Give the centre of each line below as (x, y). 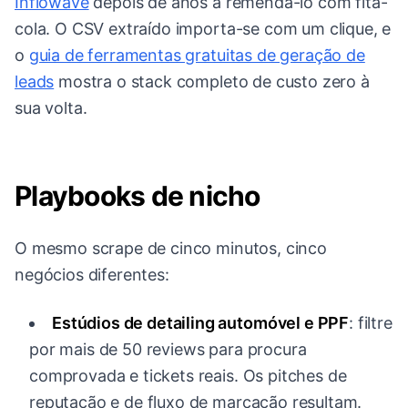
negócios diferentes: (92, 275)
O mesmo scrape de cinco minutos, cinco (171, 249)
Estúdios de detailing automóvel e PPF (201, 323)
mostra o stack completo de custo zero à (212, 82)
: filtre (371, 323)
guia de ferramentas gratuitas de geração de (197, 56)
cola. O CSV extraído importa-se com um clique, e (203, 29)
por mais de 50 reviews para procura (168, 350)
